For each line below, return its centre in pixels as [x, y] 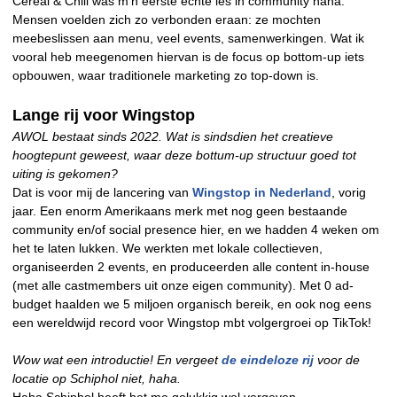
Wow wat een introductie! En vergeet [117, 360]
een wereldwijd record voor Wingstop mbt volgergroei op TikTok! [192, 323]
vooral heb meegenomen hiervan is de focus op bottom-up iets [188, 57]
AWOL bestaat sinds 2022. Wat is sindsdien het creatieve [173, 137]
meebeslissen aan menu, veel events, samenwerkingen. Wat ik [188, 39]
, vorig [349, 193]
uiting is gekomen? [65, 174]
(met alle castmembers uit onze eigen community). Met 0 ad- [183, 286]
